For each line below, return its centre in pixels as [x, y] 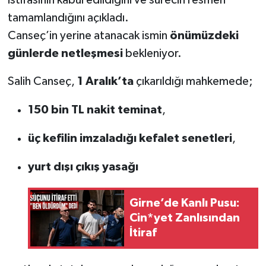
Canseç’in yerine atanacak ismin [88, 35]
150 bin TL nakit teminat [95, 110]
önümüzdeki [204, 35]
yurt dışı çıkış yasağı [83, 167]
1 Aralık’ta [105, 81]
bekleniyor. [152, 53]
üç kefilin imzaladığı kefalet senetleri [130, 138]
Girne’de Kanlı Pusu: [184, 203]
